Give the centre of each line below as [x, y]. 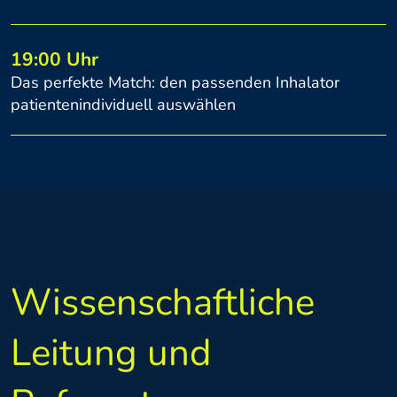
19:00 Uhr [54, 60]
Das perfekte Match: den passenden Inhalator [175, 83]
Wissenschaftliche [163, 303]
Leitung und [111, 354]
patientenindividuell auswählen [123, 105]
